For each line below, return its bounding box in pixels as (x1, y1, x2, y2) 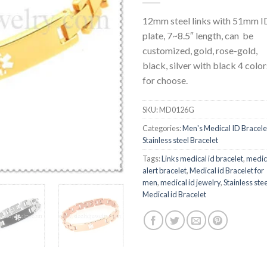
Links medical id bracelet (162, 153, 243, 163)
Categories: (142, 123, 182, 133)
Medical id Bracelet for (190, 165, 264, 175)
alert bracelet (142, 165, 187, 175)
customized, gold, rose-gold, (142, 44, 257, 56)
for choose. (142, 74, 188, 86)
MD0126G (159, 104, 194, 114)
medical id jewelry (160, 177, 221, 187)
